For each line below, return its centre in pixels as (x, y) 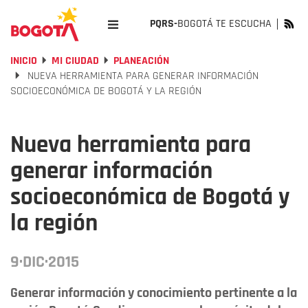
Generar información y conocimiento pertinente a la (154, 293)
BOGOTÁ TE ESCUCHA (224, 24)
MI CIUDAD (75, 61)
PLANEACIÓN (141, 61)
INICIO (24, 61)
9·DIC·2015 (45, 262)
